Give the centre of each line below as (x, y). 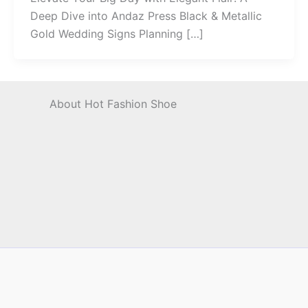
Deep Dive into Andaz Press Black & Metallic (146, 16)
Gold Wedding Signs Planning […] (117, 34)
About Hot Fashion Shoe (113, 104)
